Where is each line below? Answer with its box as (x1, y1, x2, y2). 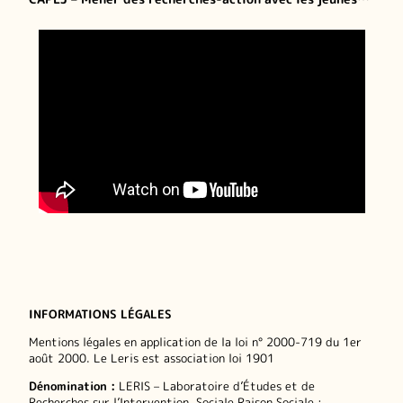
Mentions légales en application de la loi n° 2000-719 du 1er (29, 334, 362, 351)
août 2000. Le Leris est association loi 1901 (29, 350, 274, 367)
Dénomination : (29, 378, 115, 395)
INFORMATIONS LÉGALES (29, 306, 172, 323)
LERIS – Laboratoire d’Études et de (115, 378, 315, 395)
